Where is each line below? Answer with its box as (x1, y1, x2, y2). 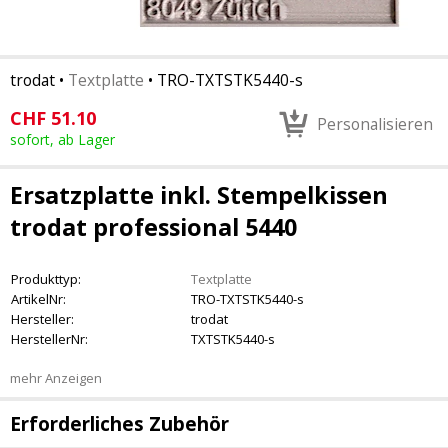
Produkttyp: (11, 270, 81, 288)
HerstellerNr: (11, 330, 88, 348)
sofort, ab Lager (10, 130, 115, 149)
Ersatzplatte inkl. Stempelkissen (10, 179, 388, 211)
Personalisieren (317, 113, 433, 135)
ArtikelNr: (11, 290, 66, 308)
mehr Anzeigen (10, 369, 102, 387)
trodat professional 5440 (10, 211, 297, 243)
